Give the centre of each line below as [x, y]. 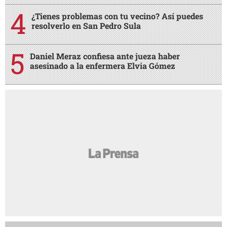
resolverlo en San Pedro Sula [86, 26]
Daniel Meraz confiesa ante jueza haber [105, 56]
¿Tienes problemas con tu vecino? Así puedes [117, 16]
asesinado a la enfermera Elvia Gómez [103, 66]
